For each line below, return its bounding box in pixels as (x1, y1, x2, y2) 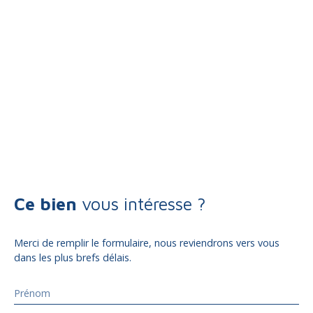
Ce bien (14, 193, 77, 214)
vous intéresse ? (82, 193, 206, 214)
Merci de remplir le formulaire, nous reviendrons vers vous (14, 235, 279, 249)
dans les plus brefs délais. (14, 250, 131, 264)
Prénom (14, 286, 50, 300)
